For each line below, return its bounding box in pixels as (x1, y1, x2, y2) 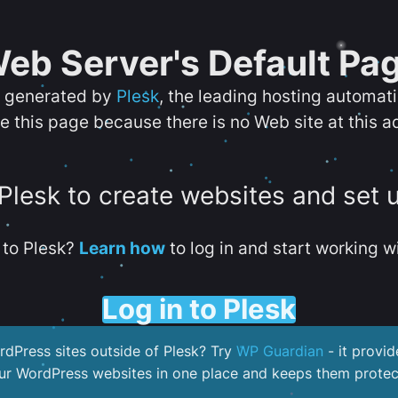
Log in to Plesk (102, 291, 296, 326)
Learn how (78, 238, 165, 258)
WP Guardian (236, 342, 323, 361)
